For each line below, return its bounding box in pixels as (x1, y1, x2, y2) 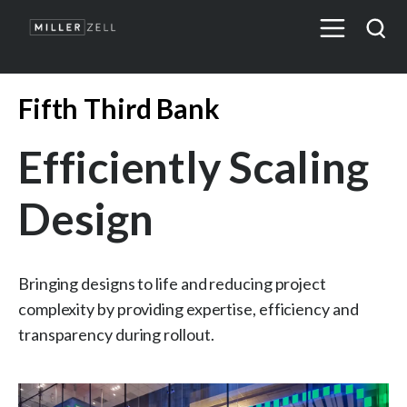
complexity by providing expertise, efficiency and (18, 298, 359, 319)
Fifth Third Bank (18, 92, 220, 124)
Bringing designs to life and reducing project (18, 273, 326, 293)
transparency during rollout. (18, 323, 214, 344)
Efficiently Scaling (18, 141, 369, 193)
